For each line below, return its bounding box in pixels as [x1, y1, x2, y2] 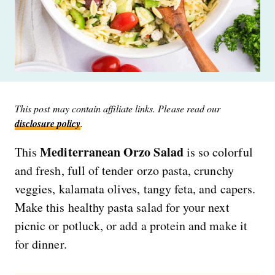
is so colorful [183, 143, 253, 160]
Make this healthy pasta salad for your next [15, 198, 230, 215]
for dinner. [15, 235, 67, 252]
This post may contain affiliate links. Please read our [15, 101, 221, 115]
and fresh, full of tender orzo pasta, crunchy [15, 161, 234, 179]
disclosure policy [15, 116, 80, 130]
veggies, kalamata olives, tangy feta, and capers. [15, 180, 255, 197]
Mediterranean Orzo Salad [40, 142, 184, 161]
